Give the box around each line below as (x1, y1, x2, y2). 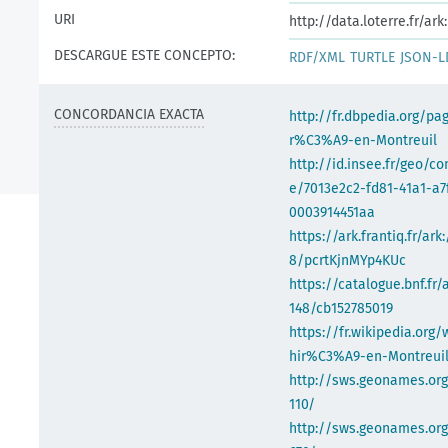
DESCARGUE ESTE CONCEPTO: (54, 47, 235, 64)
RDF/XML (289, 49, 345, 66)
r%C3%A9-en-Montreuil (289, 132, 437, 149)
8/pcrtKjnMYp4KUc (289, 252, 406, 269)
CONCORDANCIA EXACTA (54, 106, 204, 123)
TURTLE (350, 49, 395, 66)
